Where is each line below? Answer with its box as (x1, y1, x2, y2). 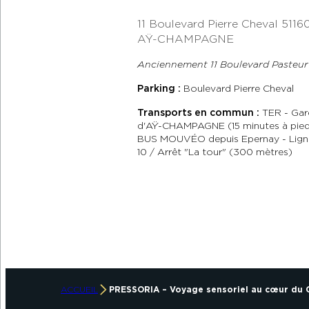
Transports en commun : (137, 107, 259, 119)
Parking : (137, 83, 181, 94)
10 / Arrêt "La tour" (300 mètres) (137, 146, 292, 158)
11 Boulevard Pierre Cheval (137, 17, 278, 31)
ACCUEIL (61, 284, 98, 295)
